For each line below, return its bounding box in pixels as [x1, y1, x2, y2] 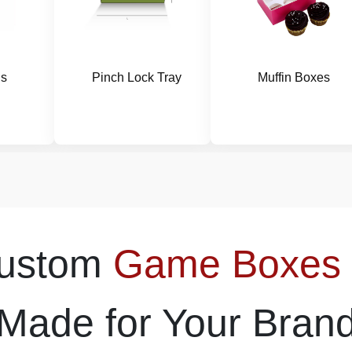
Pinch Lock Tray [92, 71, 182, 84]
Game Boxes [112, 242, 341, 286]
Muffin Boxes [258, 71, 331, 84]
